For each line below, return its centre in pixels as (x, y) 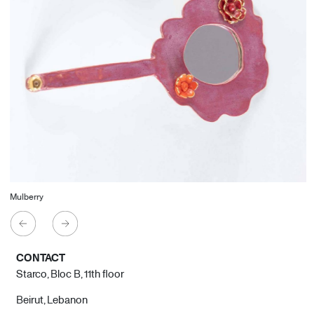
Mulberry (26, 196)
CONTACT (40, 258)
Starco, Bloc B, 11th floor (70, 274)
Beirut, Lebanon (52, 300)
